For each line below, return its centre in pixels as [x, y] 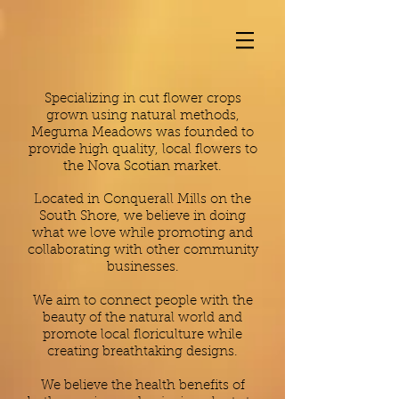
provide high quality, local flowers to [142, 150]
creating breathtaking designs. [142, 352]
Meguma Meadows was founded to [142, 133]
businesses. [142, 268]
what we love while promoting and [142, 234]
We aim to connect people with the [142, 301]
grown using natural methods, [142, 116]
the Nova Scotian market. [142, 167]
